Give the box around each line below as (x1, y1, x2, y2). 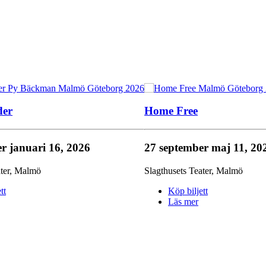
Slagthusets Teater (144, 165, 212, 176)
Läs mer (168, 196, 199, 207)
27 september (144, 141, 212, 154)
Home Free (144, 104, 198, 118)
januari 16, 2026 (9, 141, 91, 154)
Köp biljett (168, 185, 208, 196)
